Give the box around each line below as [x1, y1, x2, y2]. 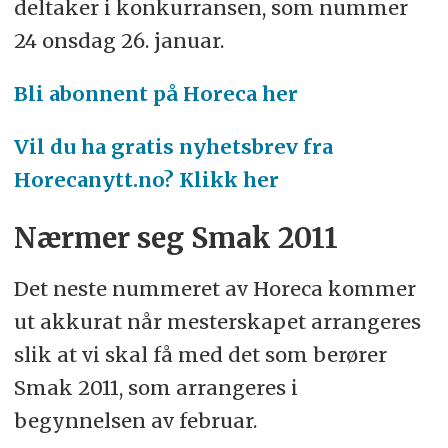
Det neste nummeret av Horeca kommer [13, 276, 416, 302]
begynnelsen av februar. [13, 408, 257, 434]
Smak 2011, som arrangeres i [13, 375, 298, 401]
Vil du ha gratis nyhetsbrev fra [13, 134, 333, 160]
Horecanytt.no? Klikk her [13, 167, 279, 193]
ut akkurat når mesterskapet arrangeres [13, 309, 421, 335]
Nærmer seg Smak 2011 [13, 221, 338, 257]
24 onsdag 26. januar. [13, 28, 224, 54]
